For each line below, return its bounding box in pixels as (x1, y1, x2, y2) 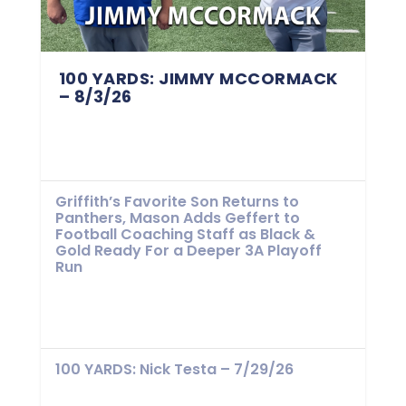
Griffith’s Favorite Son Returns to (54, 190, 299, 212)
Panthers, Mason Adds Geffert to (54, 207, 300, 228)
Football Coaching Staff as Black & (54, 223, 315, 245)
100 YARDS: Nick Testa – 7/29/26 (54, 358, 294, 380)
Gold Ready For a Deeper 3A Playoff (54, 239, 322, 261)
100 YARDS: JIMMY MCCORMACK (58, 66, 338, 90)
